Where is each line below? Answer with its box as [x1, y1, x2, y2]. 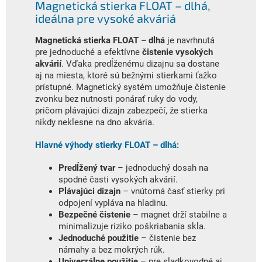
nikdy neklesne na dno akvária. [35, 116, 154, 127]
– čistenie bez [139, 232, 196, 243]
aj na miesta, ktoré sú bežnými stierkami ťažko [35, 70, 217, 81]
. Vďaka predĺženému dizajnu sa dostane [61, 58, 219, 69]
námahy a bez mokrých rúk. [58, 244, 165, 255]
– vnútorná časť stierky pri [120, 185, 225, 196]
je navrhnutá [165, 35, 215, 46]
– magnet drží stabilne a [130, 209, 227, 220]
